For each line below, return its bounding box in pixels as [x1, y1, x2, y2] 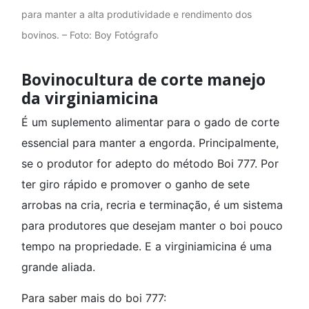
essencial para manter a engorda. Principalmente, [21, 136, 279, 150]
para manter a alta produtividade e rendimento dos [21, 8, 252, 20]
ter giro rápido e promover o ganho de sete [21, 177, 250, 192]
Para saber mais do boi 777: [21, 291, 166, 306]
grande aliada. [21, 260, 95, 275]
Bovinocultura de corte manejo [21, 68, 266, 90]
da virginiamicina [21, 87, 163, 109]
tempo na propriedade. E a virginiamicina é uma [21, 239, 272, 254]
